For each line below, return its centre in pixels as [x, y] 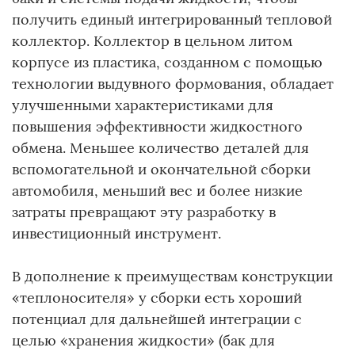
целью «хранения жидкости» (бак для [143, 341]
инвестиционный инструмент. [116, 234]
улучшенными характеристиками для [143, 105]
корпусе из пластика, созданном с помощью [167, 63]
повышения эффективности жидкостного [157, 127]
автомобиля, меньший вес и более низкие [157, 191]
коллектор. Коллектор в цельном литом [152, 41]
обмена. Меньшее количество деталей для [160, 148]
